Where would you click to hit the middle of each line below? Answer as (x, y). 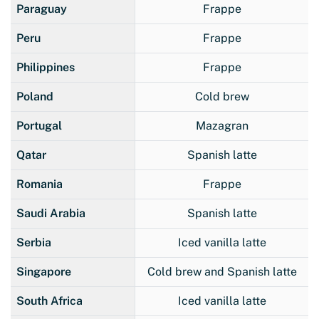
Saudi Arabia (51, 213)
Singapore (44, 271)
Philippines (46, 67)
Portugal (39, 125)
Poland (35, 96)
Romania (40, 184)
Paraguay (42, 9)
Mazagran (222, 125)
